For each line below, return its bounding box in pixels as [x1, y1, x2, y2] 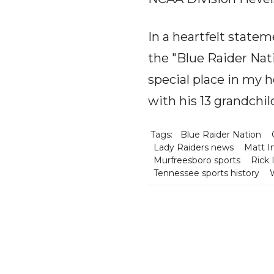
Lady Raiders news [153, 142, 234, 153]
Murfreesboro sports [153, 155, 240, 166]
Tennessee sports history [153, 168, 259, 179]
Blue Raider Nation [180, 129, 261, 140]
